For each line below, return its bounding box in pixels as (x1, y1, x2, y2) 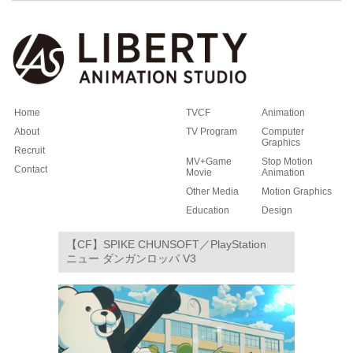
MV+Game (186, 156, 232, 167)
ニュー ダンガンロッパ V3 (66, 252, 196, 265)
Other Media (186, 186, 239, 197)
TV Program (186, 126, 237, 137)
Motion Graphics (262, 186, 332, 197)
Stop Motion (262, 156, 313, 167)
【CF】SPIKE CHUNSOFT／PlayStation (66, 238, 277, 251)
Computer (262, 126, 304, 137)
